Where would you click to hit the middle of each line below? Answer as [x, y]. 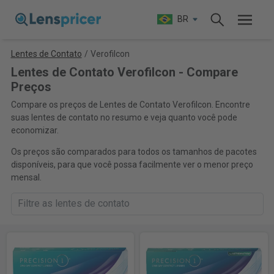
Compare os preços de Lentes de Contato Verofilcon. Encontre [130, 105]
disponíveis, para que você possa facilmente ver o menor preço [132, 165]
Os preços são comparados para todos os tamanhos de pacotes [134, 152]
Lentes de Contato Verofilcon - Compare [124, 72]
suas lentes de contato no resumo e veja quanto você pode [124, 117]
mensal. [26, 177]
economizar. [35, 130]
